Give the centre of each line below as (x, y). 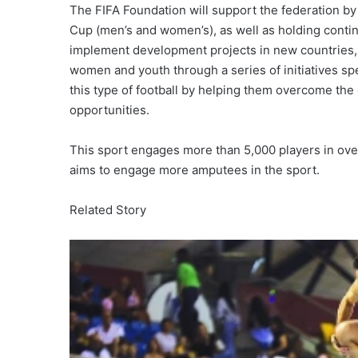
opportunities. (109, 110)
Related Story (108, 210)
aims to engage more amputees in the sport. (195, 170)
